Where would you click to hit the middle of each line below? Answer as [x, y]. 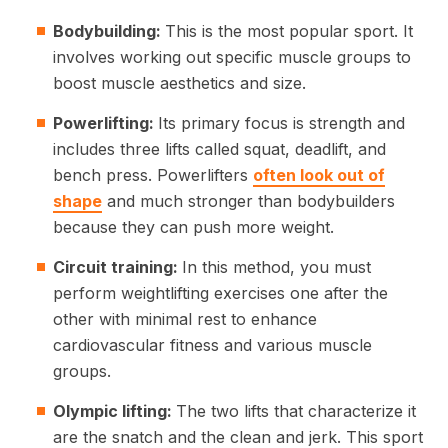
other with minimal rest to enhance [185, 318]
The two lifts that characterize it [296, 410]
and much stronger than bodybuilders [248, 200]
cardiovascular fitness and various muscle [212, 344]
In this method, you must [276, 266]
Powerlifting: [105, 122]
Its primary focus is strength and [281, 122]
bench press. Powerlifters [153, 174]
